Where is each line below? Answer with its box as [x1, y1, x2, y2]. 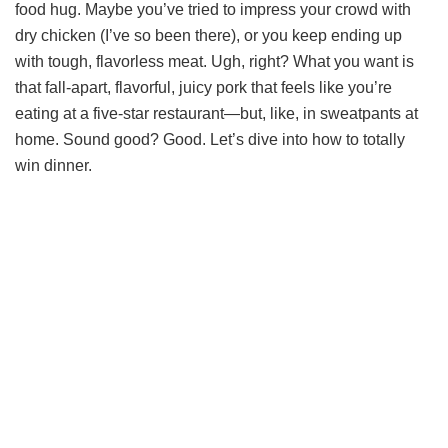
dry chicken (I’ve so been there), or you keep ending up [15, 26, 402, 44]
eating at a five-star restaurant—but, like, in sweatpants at [15, 104, 418, 122]
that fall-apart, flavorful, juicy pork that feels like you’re [15, 78, 392, 96]
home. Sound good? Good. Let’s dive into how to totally [15, 130, 405, 148]
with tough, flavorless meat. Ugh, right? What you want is [15, 52, 414, 70]
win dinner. [15, 156, 92, 174]
